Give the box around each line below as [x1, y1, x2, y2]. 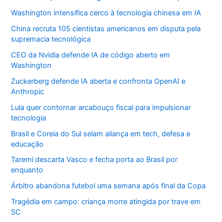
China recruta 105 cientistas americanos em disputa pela [11, 24, 201, 33]
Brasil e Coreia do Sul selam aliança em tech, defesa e [11, 129, 191, 138]
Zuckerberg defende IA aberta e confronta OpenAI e [11, 76, 186, 86]
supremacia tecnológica [11, 34, 91, 44]
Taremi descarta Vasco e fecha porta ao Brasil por [11, 155, 178, 165]
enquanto [11, 166, 44, 175]
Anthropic [11, 87, 45, 96]
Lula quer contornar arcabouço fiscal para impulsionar [11, 103, 191, 112]
